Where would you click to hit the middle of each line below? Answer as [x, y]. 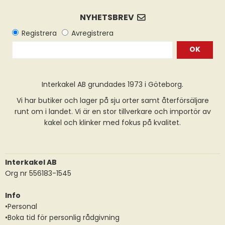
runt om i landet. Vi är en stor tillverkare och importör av [113, 111]
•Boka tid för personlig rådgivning [62, 217]
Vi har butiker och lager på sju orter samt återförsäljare [113, 100]
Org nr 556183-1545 [38, 173]
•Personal [21, 206]
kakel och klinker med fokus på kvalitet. [113, 123]
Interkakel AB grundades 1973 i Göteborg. [113, 84]
